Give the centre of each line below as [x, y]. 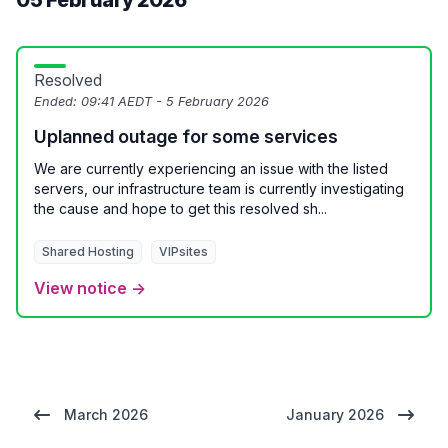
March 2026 [106, 414]
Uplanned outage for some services [186, 136]
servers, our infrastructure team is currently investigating [219, 188]
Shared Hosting [88, 251]
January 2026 [335, 414]
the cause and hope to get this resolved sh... [180, 208]
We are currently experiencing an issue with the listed [211, 168]
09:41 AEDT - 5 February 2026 [175, 101]
